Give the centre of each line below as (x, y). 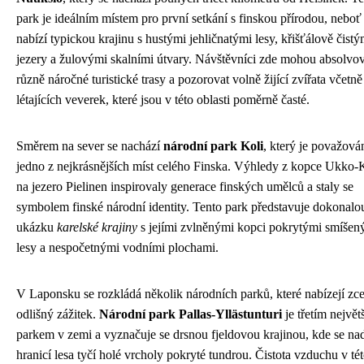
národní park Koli (213, 146)
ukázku (37, 227)
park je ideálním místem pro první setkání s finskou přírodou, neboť (189, 19)
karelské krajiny (97, 227)
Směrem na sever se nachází (90, 146)
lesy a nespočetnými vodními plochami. (117, 248)
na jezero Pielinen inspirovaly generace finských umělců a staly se (185, 187)
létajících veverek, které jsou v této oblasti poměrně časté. (163, 100)
